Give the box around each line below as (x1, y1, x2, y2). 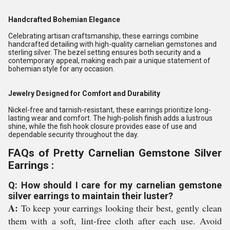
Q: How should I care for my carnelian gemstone (8, 180, 222, 191)
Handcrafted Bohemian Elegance (8, 15, 120, 24)
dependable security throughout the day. (8, 130, 139, 139)
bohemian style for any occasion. (8, 65, 114, 73)
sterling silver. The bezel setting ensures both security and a (8, 48, 201, 57)
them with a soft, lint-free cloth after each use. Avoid (8, 215, 222, 227)
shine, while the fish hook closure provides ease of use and (8, 122, 197, 131)
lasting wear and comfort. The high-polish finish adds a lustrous (8, 114, 213, 123)
